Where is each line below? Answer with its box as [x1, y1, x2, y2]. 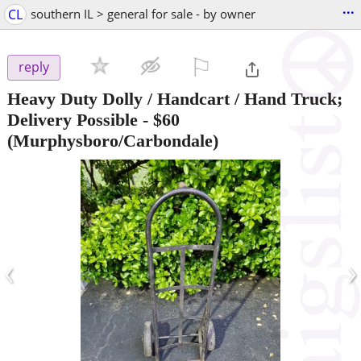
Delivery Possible [7, 109, 138, 130]
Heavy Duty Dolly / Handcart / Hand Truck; [7, 88, 342, 109]
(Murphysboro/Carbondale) [7, 130, 218, 151]
